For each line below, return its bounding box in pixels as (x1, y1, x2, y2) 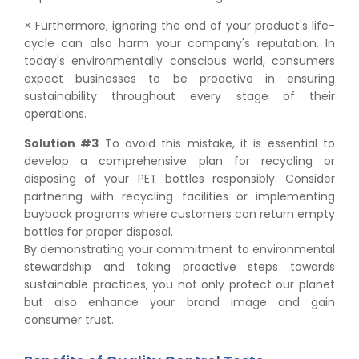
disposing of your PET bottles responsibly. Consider (24, 170, 335, 187)
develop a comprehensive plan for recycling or (24, 152, 335, 169)
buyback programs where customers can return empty (24, 205, 335, 222)
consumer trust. (24, 311, 114, 328)
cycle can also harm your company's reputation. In (24, 34, 335, 51)
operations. (24, 105, 87, 122)
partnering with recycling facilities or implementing (24, 188, 335, 204)
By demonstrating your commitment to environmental (24, 240, 335, 257)
